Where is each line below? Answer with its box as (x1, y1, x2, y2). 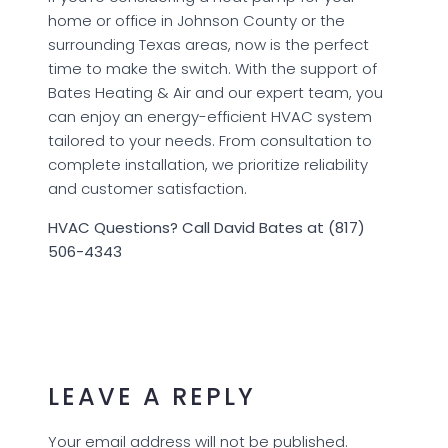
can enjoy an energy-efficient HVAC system (48, 105, 372, 127)
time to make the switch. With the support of (48, 57, 377, 79)
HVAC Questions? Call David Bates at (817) (48, 216, 365, 238)
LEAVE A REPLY (48, 379, 256, 413)
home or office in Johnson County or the (48, 9, 345, 31)
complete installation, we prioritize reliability (48, 153, 368, 175)
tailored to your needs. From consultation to (48, 129, 372, 151)
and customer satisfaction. (48, 177, 247, 199)
